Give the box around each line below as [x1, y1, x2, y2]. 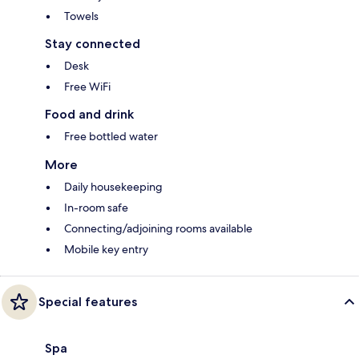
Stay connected [45, 35, 140, 51]
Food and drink [45, 106, 134, 122]
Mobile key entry [64, 241, 148, 256]
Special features [38, 293, 137, 309]
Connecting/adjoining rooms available [64, 220, 252, 236]
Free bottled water [64, 128, 158, 143]
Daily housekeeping [64, 179, 163, 194]
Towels [64, 8, 99, 23]
